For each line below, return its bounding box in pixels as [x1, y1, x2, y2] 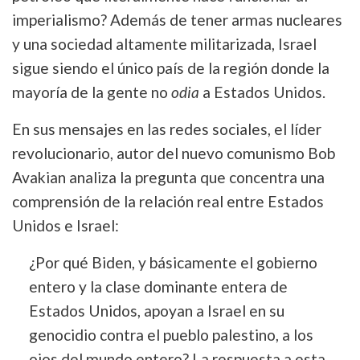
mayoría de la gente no [12, 82, 171, 101]
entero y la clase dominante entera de [28, 276, 288, 296]
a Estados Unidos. [199, 82, 325, 101]
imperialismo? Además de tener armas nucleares [12, 10, 342, 29]
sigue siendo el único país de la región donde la [12, 58, 329, 77]
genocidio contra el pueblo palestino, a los [28, 325, 313, 344]
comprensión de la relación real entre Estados [12, 191, 324, 211]
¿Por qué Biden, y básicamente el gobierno [28, 252, 317, 272]
